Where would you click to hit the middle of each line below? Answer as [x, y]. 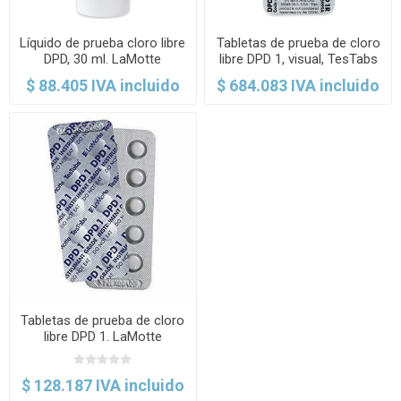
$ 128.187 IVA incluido [102, 386]
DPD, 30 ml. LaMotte [103, 59]
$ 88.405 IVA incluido [102, 85]
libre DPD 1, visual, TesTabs [298, 59]
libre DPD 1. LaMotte [102, 337]
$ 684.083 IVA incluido [299, 85]
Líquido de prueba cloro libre [103, 43]
